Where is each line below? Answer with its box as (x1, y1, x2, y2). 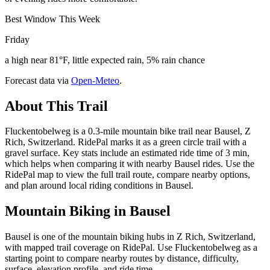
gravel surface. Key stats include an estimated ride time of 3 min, (5, 148, 250, 159)
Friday (5, 34, 30, 45)
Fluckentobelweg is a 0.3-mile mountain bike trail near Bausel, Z (5, 126, 251, 137)
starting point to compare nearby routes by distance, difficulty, (5, 253, 239, 264)
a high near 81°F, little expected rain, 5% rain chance (5, 54, 205, 65)
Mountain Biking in (5, 203, 130, 219)
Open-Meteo (71, 75, 119, 86)
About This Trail (5, 98, 108, 114)
